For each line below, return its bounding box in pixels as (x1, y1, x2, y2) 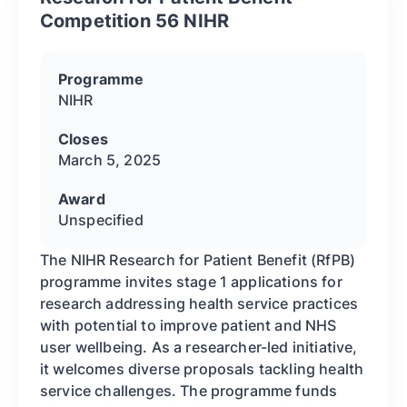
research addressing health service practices (40, 294, 359, 313)
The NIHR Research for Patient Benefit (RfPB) (40, 251, 356, 270)
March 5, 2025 (58, 151, 162, 170)
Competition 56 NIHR (40, 10, 230, 33)
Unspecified (58, 211, 144, 230)
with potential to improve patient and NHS (40, 316, 337, 335)
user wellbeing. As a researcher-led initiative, (40, 338, 358, 357)
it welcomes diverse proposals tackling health (40, 360, 364, 379)
